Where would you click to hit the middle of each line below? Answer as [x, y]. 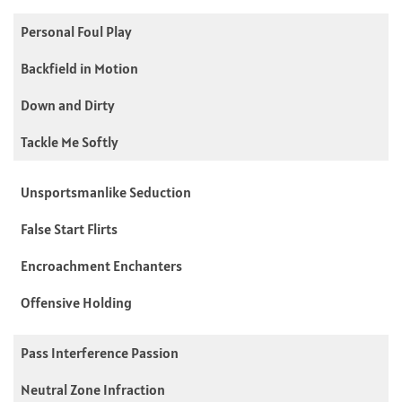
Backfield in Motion [79, 68]
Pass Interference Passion [100, 352]
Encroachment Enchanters [101, 265]
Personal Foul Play [76, 31]
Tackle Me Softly [70, 141]
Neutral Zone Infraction [93, 389]
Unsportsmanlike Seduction [106, 192]
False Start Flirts [69, 228]
